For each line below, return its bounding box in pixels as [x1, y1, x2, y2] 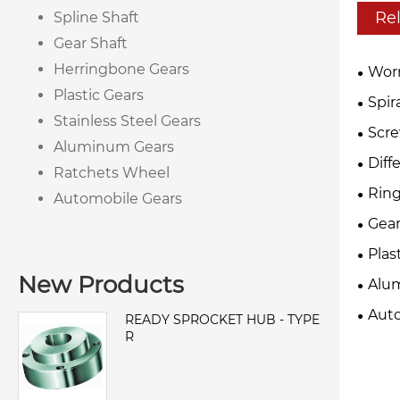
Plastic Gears [54, 87, 144, 104]
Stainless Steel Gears [54, 112, 201, 130]
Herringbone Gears [54, 61, 189, 79]
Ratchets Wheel [54, 164, 170, 182]
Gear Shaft [54, 35, 128, 53]
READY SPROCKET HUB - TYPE [125, 312, 320, 329]
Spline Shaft [54, 9, 139, 27]
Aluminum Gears [54, 138, 174, 156]
